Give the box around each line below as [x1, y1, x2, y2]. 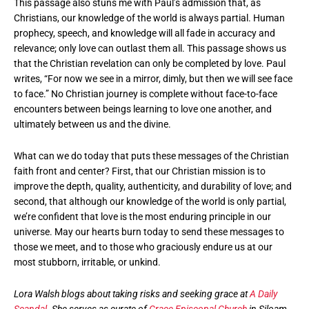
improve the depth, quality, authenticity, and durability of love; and [14, 181, 292, 192]
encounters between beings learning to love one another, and [14, 103, 272, 115]
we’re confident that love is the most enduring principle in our [14, 211, 271, 223]
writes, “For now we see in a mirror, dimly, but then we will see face [14, 73, 292, 85]
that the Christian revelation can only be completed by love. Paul [14, 58, 286, 70]
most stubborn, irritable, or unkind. [14, 257, 161, 268]
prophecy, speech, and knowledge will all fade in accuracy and [14, 28, 275, 39]
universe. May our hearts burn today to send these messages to [14, 226, 284, 238]
